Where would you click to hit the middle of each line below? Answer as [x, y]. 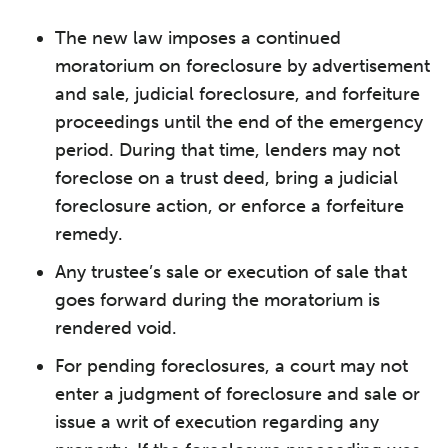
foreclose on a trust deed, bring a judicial [226, 178]
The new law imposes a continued [198, 38]
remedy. [89, 234]
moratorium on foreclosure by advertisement [242, 66]
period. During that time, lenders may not [227, 150]
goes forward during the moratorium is [217, 300]
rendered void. [116, 328]
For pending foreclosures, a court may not [231, 366]
